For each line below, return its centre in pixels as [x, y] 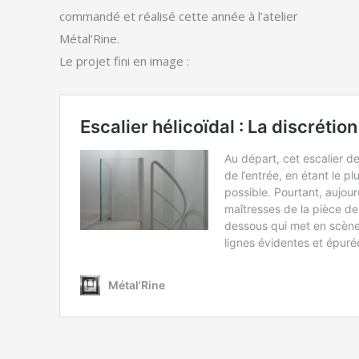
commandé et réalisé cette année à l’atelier [179, 16]
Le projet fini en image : [124, 61]
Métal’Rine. [89, 38]
